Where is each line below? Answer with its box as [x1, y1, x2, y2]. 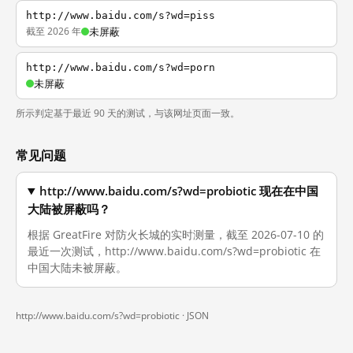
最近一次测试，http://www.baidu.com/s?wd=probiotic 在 [28, 243, 321, 258]
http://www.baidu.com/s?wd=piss [26, 9, 215, 21]
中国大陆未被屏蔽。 [28, 260, 127, 275]
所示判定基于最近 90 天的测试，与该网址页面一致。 [16, 106, 240, 120]
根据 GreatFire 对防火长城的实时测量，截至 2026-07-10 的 [28, 227, 324, 242]
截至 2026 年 [26, 24, 81, 38]
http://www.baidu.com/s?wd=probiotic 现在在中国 [39, 184, 319, 199]
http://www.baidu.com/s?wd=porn [26, 61, 215, 73]
